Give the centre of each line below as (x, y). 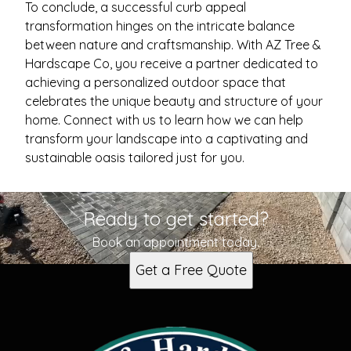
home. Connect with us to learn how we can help (164, 120)
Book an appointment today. (175, 242)
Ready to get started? (175, 219)
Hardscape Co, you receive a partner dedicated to (172, 63)
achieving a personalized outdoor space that (156, 82)
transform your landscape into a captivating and (166, 139)
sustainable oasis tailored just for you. (135, 157)
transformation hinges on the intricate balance (160, 26)
